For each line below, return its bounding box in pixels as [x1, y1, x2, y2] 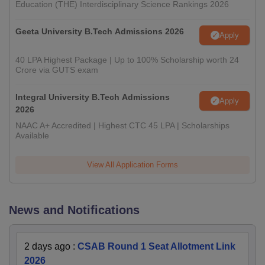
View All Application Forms [87, 160, 178, 170]
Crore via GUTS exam [15, 65, 98, 75]
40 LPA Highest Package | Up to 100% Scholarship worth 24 [15, 55, 239, 65]
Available [15, 131, 49, 141]
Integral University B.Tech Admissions [15, 92, 170, 102]
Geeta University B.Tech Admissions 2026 [15, 27, 184, 37]
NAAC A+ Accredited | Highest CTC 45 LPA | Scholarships [15, 121, 230, 131]
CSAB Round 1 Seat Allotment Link [77, 241, 235, 252]
